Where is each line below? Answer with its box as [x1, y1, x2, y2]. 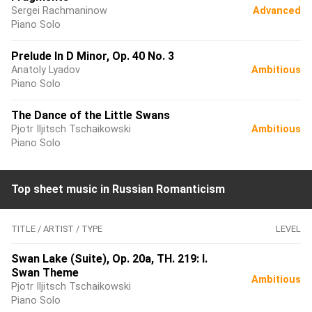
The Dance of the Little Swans [11, 109, 170, 122]
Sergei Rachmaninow [11, 5, 107, 17]
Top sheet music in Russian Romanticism [11, 182, 225, 196]
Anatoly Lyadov [11, 64, 80, 76]
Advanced [253, 5, 301, 17]
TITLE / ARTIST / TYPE [11, 224, 102, 234]
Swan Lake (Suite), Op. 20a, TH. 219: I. [11, 252, 208, 265]
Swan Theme [11, 266, 79, 279]
